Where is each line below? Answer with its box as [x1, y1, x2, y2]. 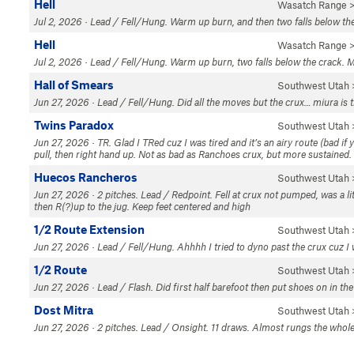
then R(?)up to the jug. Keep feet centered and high [34, 200, 250, 213]
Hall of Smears [34, 77, 114, 92]
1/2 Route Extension [34, 222, 145, 236]
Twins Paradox [34, 118, 114, 132]
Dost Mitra [34, 303, 93, 317]
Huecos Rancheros [34, 170, 137, 184]
